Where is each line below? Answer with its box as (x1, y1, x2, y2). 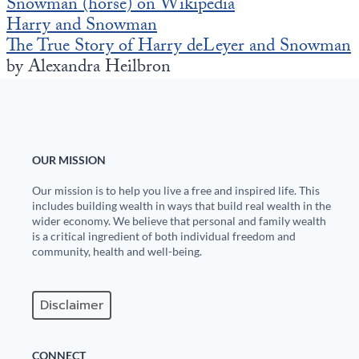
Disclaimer (40, 296, 103, 316)
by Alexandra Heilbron (6, 53, 171, 83)
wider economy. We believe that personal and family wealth (32, 214, 326, 228)
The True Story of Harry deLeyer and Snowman (6, 32, 351, 63)
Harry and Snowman (6, 11, 157, 42)
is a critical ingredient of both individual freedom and (32, 229, 296, 244)
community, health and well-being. (32, 244, 202, 259)
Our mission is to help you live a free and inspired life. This (32, 184, 320, 198)
